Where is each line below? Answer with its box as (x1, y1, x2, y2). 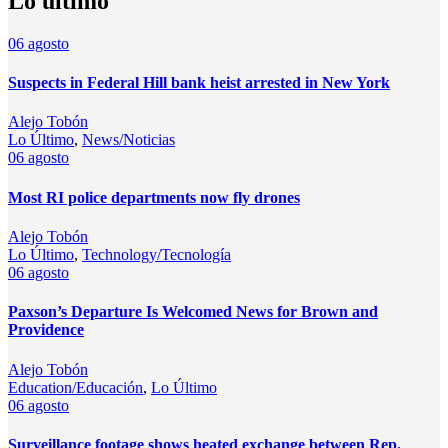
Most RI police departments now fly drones (8, 188, 300, 206)
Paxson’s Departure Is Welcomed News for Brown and (8, 303, 378, 321)
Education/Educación (8, 378, 143, 396)
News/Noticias (82, 131, 175, 149)
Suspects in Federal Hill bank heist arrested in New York (8, 74, 390, 92)
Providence (8, 321, 84, 339)
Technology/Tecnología (82, 245, 231, 263)
